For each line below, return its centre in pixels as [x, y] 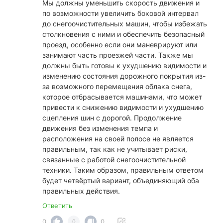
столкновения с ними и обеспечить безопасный [123, 34]
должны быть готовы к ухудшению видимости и [124, 66]
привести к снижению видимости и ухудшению [123, 108]
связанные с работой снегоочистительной [114, 160]
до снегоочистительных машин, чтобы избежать [125, 24]
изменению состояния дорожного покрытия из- [124, 76]
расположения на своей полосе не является [118, 139]
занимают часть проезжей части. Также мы [118, 55]
